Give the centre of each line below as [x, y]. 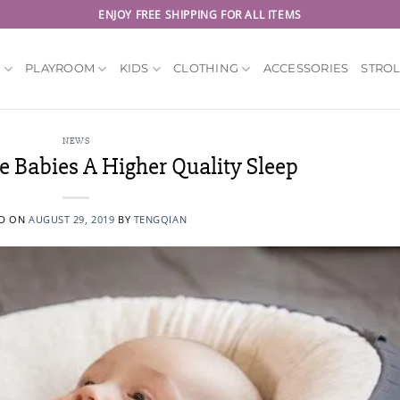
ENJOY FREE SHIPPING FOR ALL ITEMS [200, 14]
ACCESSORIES [306, 68]
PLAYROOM [60, 68]
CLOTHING [206, 68]
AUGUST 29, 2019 [71, 219]
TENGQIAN [160, 219]
